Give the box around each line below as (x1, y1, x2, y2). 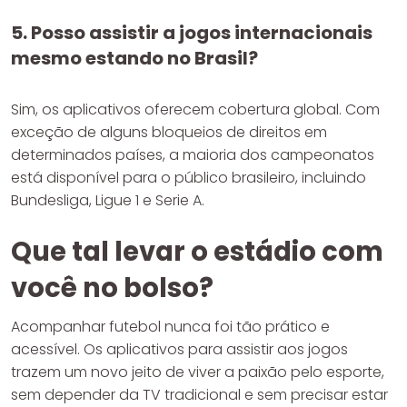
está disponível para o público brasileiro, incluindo (11, 166, 366, 188)
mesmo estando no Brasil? (11, 45, 258, 71)
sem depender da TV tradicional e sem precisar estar (11, 383, 388, 405)
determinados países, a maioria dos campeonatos (11, 144, 374, 165)
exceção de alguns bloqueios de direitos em (11, 121, 327, 143)
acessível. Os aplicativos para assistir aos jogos (11, 338, 348, 360)
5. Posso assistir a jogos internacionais (11, 19, 372, 45)
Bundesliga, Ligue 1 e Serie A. (11, 189, 204, 211)
